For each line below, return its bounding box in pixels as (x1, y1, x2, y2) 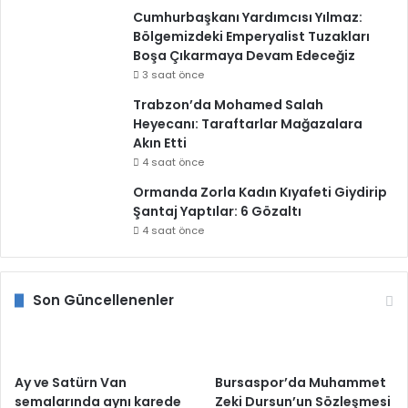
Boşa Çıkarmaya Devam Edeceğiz (133, 46, 355, 66)
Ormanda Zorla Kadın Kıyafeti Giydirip (133, 183, 387, 202)
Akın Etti (133, 134, 187, 153)
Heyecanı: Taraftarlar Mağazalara (133, 115, 362, 134)
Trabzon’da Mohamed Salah (133, 96, 323, 115)
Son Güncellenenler (33, 291, 174, 311)
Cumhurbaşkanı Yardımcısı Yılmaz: (133, 8, 362, 27)
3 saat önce (142, 67, 204, 83)
